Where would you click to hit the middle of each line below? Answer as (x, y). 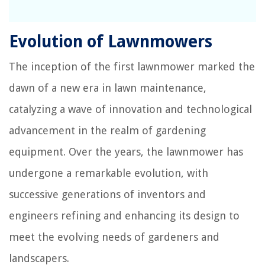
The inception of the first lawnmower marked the (132, 67)
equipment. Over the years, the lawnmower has (126, 152)
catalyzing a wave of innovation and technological (130, 109)
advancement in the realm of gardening (107, 131)
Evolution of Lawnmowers (111, 42)
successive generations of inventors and (107, 195)
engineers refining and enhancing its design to (124, 216)
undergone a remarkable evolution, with (109, 173)
